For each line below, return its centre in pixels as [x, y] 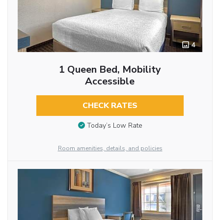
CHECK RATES [110, 105]
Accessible [110, 81]
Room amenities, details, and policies [110, 149]
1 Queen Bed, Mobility [110, 69]
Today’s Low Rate [114, 126]
